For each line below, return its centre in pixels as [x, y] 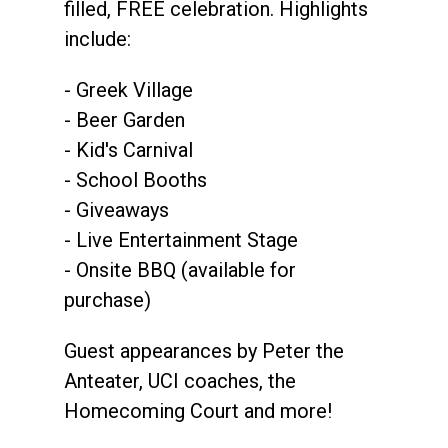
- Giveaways [116, 210]
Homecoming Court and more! [198, 411]
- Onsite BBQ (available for [180, 270]
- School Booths [135, 180]
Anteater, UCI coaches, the [180, 381]
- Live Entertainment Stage [181, 240]
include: [97, 39]
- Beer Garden [124, 120]
